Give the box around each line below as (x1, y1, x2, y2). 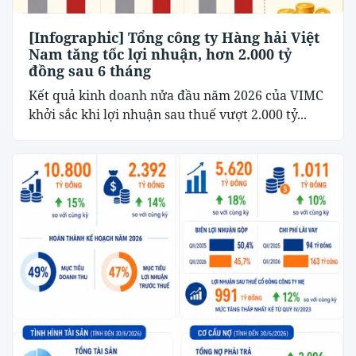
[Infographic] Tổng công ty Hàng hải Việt (29, 27, 319, 47)
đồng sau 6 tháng (29, 60, 151, 80)
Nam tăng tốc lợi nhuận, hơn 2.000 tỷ (29, 44, 292, 64)
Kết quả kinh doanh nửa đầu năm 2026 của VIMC (29, 86, 323, 104)
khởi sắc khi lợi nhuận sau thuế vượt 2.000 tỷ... (29, 105, 307, 123)
